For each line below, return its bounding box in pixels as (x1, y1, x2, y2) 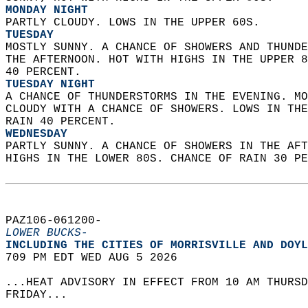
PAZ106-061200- (5, 214, 115, 227)
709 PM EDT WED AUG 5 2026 (5, 252, 191, 264)
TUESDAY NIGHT (5, 78, 95, 91)
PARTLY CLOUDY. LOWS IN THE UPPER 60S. (5, 16, 267, 29)
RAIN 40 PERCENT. (5, 115, 122, 128)
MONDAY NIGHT (5, 4, 88, 16)
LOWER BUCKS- (5, 227, 88, 239)
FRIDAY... (5, 289, 81, 301)
